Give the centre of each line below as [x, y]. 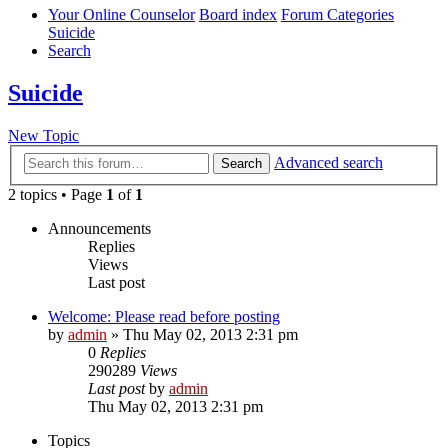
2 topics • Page [57, 194]
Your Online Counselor [121, 15]
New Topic [43, 136]
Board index [238, 15]
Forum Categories [337, 15]
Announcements [99, 228]
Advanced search [328, 162]
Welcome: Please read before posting [164, 316]
